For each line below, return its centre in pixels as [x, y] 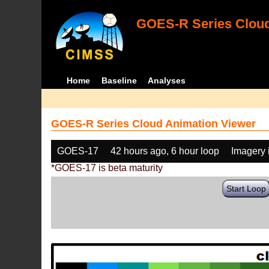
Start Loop [246, 189]
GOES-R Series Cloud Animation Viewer [154, 124]
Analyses [167, 80]
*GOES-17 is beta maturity [107, 168]
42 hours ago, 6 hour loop [165, 151]
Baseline [119, 80]
